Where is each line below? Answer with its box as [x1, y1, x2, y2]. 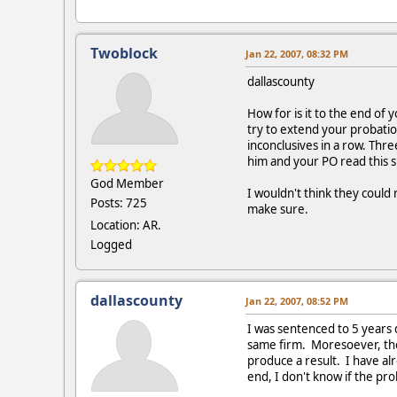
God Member [90, 175, 164, 191]
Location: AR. [90, 216, 161, 233]
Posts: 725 [90, 194, 147, 211]
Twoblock [90, 43, 158, 63]
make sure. [247, 200, 308, 217]
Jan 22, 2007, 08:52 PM [245, 293, 348, 307]
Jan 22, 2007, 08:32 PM [245, 46, 348, 60]
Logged [90, 236, 132, 253]
